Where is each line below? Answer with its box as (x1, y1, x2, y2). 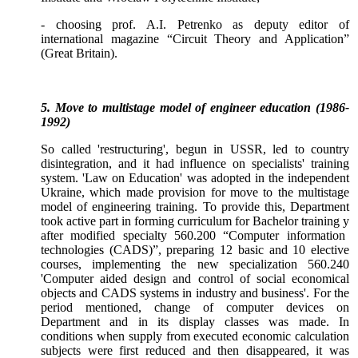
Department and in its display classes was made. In (41, 315, 349, 329)
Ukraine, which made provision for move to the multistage (41, 185, 349, 200)
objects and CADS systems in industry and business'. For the (41, 286, 349, 300)
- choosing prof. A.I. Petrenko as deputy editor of (41, 18, 349, 32)
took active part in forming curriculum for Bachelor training (41, 214, 343, 229)
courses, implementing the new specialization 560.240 (41, 257, 349, 272)
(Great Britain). (41, 46, 117, 61)
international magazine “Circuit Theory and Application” (41, 32, 349, 46)
